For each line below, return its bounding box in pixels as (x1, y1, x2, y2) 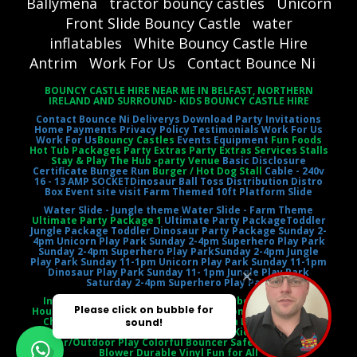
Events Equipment (176, 132, 269, 147)
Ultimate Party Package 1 (31, 213, 164, 227)
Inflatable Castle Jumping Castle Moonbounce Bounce (43, 293, 314, 308)
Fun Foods (268, 132, 322, 147)
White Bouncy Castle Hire (134, 33, 308, 53)
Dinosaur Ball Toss (130, 174, 224, 188)
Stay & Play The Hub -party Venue (51, 153, 222, 167)
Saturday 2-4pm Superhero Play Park (85, 275, 272, 289)
